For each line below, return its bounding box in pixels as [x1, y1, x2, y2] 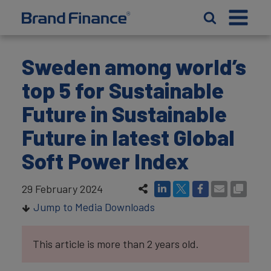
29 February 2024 [22, 181, 103, 195]
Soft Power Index [22, 148, 193, 174]
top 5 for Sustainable [22, 77, 224, 103]
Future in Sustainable [22, 100, 227, 126]
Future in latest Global [22, 124, 235, 150]
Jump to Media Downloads [33, 200, 155, 214]
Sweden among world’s [22, 53, 246, 79]
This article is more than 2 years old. [33, 237, 199, 250]
